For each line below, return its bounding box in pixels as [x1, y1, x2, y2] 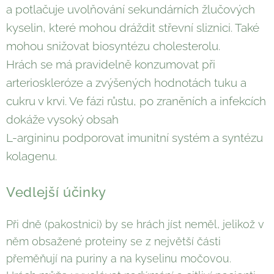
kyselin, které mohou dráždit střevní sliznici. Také [6, 21, 259, 35]
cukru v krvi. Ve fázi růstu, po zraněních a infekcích [6, 94, 266, 108]
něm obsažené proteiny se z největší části [6, 235, 221, 248]
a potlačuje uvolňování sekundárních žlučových [6, 2, 255, 17]
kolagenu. [6, 149, 57, 163]
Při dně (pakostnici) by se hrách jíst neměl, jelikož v [6, 218, 264, 231]
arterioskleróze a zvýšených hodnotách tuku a [6, 76, 246, 90]
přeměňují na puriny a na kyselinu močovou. [6, 252, 231, 265]
